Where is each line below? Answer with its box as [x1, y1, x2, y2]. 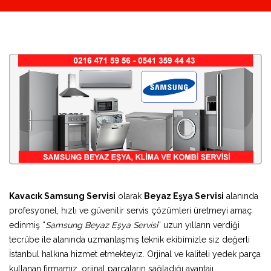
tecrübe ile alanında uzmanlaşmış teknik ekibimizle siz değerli [9, 234, 250, 244]
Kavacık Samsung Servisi [9, 191, 116, 201]
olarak [116, 191, 144, 201]
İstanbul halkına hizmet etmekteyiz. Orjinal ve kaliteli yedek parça [9, 249, 261, 259]
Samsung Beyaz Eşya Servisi [45, 220, 158, 230]
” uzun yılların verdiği [158, 220, 240, 230]
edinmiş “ [9, 220, 45, 230]
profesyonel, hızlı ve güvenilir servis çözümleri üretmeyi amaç [9, 205, 252, 215]
